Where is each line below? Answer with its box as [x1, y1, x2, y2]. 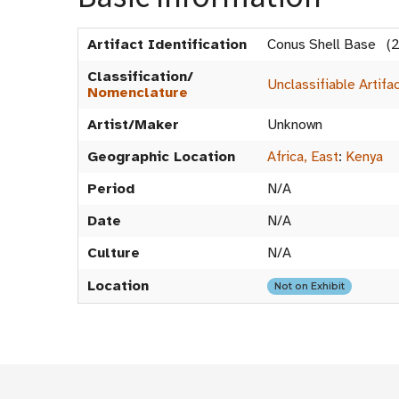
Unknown [267, 116, 322, 134]
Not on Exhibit [274, 280, 345, 292]
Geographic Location [87, 148, 235, 166]
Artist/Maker [87, 116, 179, 134]
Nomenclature [87, 84, 188, 102]
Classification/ [87, 68, 193, 85]
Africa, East [267, 148, 338, 166]
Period [87, 180, 134, 198]
